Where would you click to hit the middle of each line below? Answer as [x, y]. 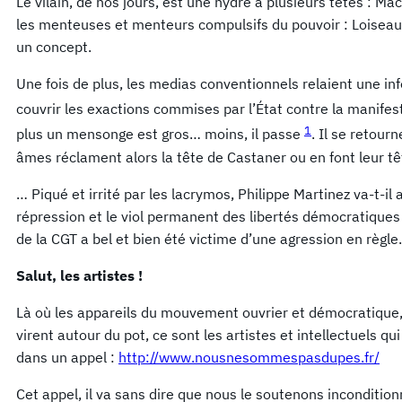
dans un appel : [67, 357]
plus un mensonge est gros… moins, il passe [160, 134]
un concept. [54, 47]
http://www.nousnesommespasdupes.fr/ [249, 357]
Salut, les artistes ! [79, 275]
